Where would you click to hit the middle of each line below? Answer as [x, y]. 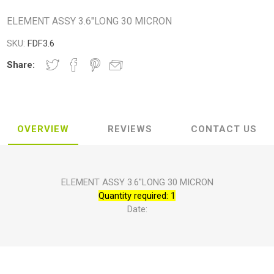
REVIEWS [130, 129]
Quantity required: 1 [137, 195]
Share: [21, 65]
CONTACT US [224, 129]
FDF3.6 [41, 43]
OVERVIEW [43, 129]
